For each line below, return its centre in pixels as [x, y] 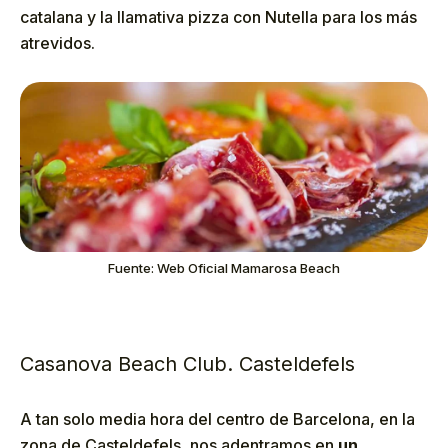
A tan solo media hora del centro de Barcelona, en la [217, 419]
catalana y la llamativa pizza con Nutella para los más [218, 16]
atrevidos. [57, 42]
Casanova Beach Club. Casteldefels [187, 364]
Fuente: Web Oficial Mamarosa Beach [224, 268]
